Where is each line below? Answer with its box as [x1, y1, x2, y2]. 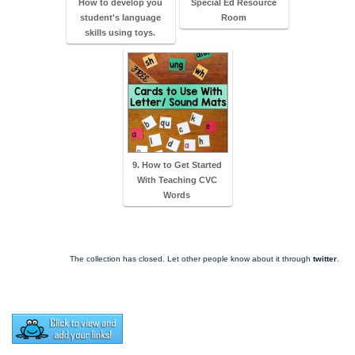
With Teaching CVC [136, 174, 217, 185]
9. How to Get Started [132, 159, 222, 170]
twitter [313, 254, 337, 263]
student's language [79, 12, 161, 22]
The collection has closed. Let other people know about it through [70, 254, 313, 263]
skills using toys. [85, 27, 155, 37]
